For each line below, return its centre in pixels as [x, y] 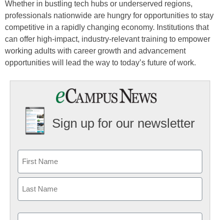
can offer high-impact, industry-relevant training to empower [108, 39]
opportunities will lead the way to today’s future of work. [100, 63]
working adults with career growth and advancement [95, 51]
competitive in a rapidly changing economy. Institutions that [107, 27]
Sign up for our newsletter [123, 124]
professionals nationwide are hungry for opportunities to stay [109, 15]
